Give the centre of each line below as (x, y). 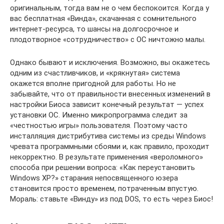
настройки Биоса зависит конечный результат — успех (107, 104)
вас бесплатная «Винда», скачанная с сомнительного (103, 18)
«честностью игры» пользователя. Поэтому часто (99, 125)
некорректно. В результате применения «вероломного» (106, 157)
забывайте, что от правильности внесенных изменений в (110, 94)
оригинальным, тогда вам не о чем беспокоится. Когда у (109, 8)
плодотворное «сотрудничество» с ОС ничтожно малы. (108, 39)
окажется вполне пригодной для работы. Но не (93, 83)
